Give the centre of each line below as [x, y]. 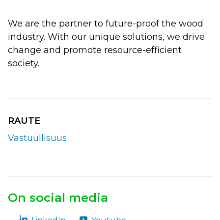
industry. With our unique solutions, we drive [106, 37]
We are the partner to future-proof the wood [106, 23]
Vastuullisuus [37, 138]
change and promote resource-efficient [95, 50]
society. [24, 63]
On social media [58, 197]
